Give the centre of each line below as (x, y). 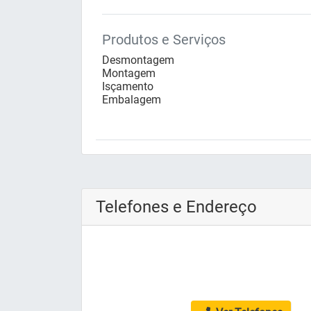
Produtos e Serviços (164, 40)
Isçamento (128, 87)
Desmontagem (138, 60)
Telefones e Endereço (176, 207)
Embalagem (132, 100)
